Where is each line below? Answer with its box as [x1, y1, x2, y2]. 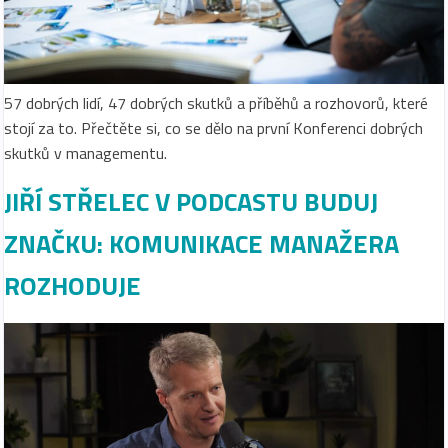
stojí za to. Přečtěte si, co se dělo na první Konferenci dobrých [4, 116, 423, 141]
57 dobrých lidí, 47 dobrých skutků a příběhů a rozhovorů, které [4, 91, 428, 116]
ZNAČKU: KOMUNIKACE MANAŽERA [4, 223, 399, 263]
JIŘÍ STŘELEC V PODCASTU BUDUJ [4, 181, 378, 221]
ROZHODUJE [4, 265, 141, 305]
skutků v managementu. [4, 141, 167, 166]
